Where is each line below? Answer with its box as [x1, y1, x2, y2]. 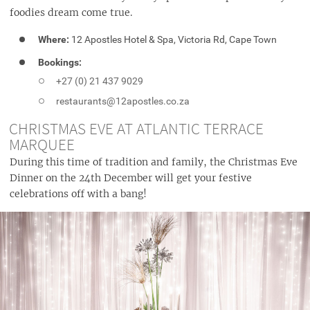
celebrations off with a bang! [10, 188, 147, 200]
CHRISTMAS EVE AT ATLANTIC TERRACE [8, 118, 264, 139]
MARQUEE [8, 134, 75, 155]
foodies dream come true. [10, 6, 132, 19]
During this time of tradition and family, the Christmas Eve [10, 156, 298, 168]
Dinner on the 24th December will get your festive [10, 172, 252, 184]
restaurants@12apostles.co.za [56, 95, 190, 107]
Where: [38, 34, 70, 46]
